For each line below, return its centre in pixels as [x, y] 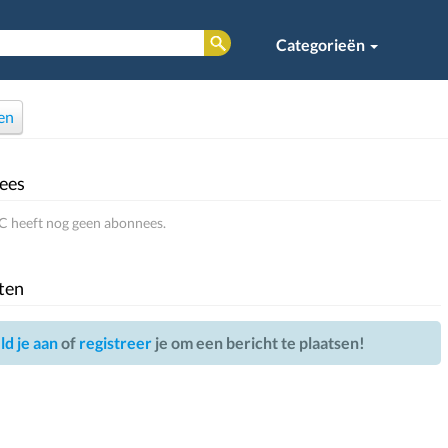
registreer [115, 342]
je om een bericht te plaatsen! [258, 342]
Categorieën [322, 44]
